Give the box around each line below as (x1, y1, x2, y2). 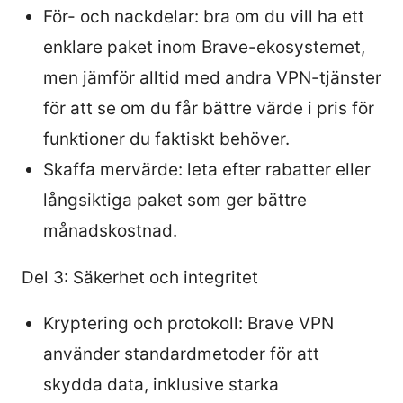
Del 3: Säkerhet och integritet (22, 266, 258, 288)
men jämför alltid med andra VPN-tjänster (43, 67, 381, 88)
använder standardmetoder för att (43, 343, 319, 364)
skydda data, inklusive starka (43, 373, 279, 395)
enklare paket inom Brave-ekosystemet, (43, 36, 365, 58)
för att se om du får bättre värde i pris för (43, 97, 374, 119)
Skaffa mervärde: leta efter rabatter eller (43, 158, 371, 180)
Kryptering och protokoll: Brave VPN (43, 312, 334, 334)
